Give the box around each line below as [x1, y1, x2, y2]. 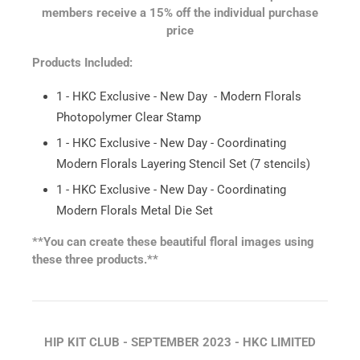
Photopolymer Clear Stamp [56, 109, 201, 125]
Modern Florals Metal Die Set [56, 202, 213, 218]
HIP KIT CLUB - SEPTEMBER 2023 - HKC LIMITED [44, 334, 316, 350]
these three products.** [32, 252, 158, 267]
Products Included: [32, 55, 133, 70]
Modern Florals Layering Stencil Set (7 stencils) [56, 156, 310, 171]
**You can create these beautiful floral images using [32, 234, 314, 249]
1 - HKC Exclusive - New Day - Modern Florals [56, 88, 301, 104]
